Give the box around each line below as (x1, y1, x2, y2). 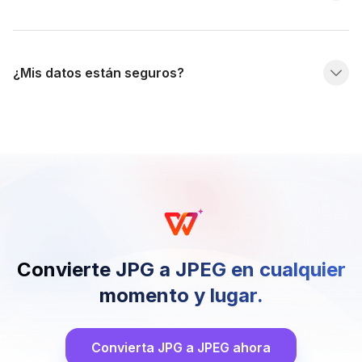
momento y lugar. (99, 284, 263, 308)
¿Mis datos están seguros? (13, 65, 184, 82)
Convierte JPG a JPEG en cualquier (16, 258, 346, 282)
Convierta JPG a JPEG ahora (91, 339, 271, 356)
